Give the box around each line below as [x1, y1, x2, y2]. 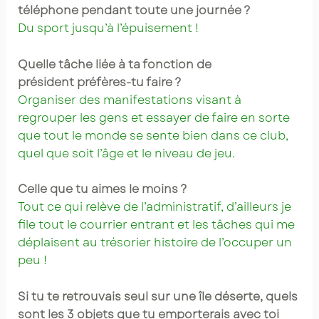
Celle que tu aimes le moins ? [17, 181, 187, 198]
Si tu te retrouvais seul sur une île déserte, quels [17, 288, 298, 305]
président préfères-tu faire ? [17, 73, 182, 90]
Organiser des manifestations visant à [17, 91, 241, 108]
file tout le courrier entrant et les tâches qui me [17, 216, 295, 234]
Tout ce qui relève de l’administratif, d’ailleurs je [17, 199, 291, 216]
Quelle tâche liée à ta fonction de [17, 56, 211, 73]
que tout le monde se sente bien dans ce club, [17, 127, 288, 144]
